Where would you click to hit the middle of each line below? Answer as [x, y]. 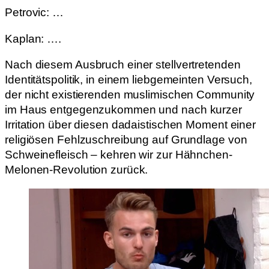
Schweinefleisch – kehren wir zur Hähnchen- [119, 155]
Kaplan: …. [33, 38]
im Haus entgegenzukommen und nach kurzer [123, 110]
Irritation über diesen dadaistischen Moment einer [131, 125]
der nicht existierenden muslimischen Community [130, 95]
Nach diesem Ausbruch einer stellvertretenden [123, 65]
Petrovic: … [34, 13]
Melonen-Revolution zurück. [77, 170]
